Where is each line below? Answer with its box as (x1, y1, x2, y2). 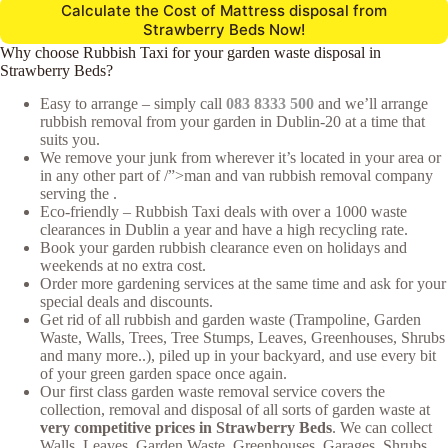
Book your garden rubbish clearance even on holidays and (40, 238, 407, 256)
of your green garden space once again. (40, 364, 287, 382)
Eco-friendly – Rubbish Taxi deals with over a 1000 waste (40, 202, 407, 220)
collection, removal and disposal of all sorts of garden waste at (40, 400, 430, 418)
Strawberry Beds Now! (143, 20, 305, 39)
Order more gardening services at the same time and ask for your (40, 274, 446, 292)
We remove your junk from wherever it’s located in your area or (40, 148, 441, 166)
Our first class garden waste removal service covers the (40, 382, 385, 400)
